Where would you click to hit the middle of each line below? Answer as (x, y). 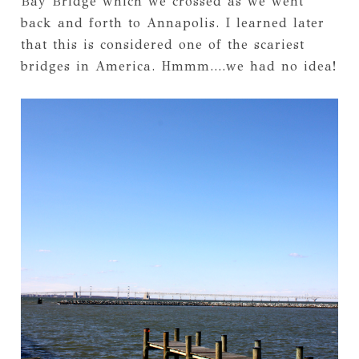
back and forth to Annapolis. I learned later (172, 23)
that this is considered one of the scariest (162, 45)
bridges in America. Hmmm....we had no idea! (178, 67)
